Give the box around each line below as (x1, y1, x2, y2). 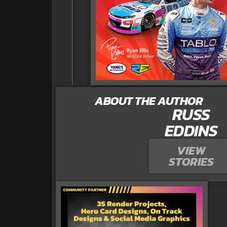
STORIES (168, 153, 214, 170)
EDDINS (164, 118, 218, 143)
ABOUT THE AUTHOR (95, 92, 203, 109)
